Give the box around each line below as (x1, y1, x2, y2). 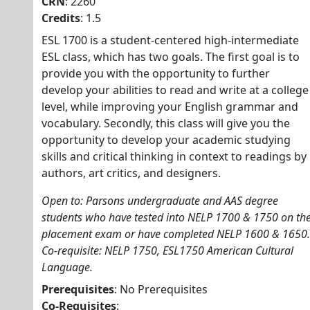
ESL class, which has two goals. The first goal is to (42, 49, 300, 64)
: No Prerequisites (114, 282, 208, 297)
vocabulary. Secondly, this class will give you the (42, 116, 290, 131)
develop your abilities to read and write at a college (42, 82, 309, 98)
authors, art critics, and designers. (42, 165, 221, 181)
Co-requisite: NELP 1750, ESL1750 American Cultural (42, 243, 293, 258)
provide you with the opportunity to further (42, 66, 270, 81)
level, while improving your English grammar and (42, 99, 298, 114)
